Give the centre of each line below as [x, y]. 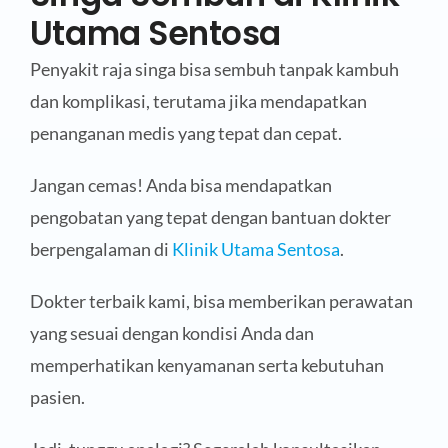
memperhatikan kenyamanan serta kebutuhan [206, 365]
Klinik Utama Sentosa [255, 249]
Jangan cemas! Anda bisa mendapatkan [180, 185]
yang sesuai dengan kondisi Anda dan [171, 333]
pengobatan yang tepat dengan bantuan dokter [210, 217]
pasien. [57, 397]
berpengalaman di [100, 249]
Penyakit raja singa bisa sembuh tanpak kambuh [214, 69]
